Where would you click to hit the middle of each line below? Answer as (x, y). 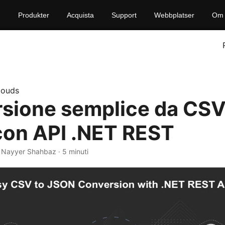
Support (124, 15)
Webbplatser (174, 15)
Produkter (33, 15)
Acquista (80, 15)
